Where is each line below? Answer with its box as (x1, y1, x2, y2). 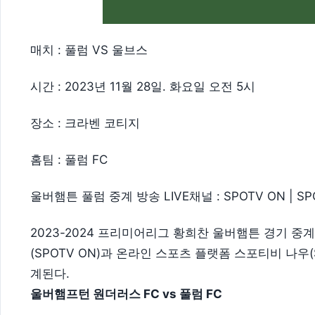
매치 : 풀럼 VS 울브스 (30, 42, 148, 57)
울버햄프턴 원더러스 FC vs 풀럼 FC (30, 286, 222, 301)
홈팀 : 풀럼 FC (30, 152, 108, 167)
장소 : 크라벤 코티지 (30, 115, 140, 130)
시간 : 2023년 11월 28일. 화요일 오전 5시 (30, 79, 255, 94)
